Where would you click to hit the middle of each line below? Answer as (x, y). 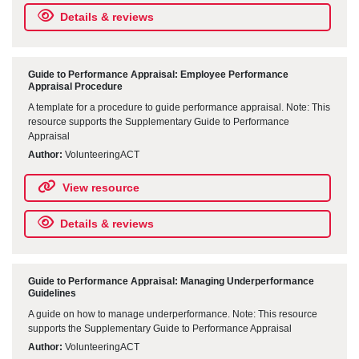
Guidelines (52, 294)
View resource (101, 188)
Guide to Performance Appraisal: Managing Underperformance (171, 282)
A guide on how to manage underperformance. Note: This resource (173, 314)
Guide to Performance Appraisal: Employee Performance (158, 75)
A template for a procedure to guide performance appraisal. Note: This (179, 108)
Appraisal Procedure (75, 87)
